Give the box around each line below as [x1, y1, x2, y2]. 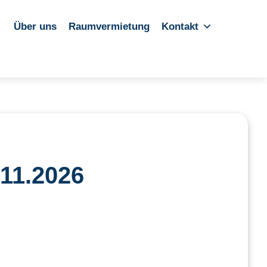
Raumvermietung [69, 21, 150, 32]
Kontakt [162, 21, 198, 32]
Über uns [14, 21, 57, 32]
